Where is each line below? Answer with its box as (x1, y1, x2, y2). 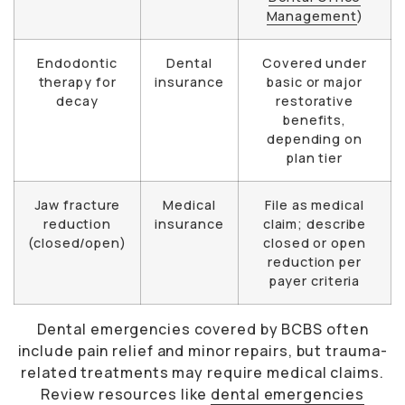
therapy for (38, 73, 117, 91)
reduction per (268, 253, 362, 271)
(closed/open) (28, 234, 127, 252)
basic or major (267, 73, 363, 91)
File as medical (265, 196, 364, 214)
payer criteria (268, 272, 361, 290)
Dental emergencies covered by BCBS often (36, 319, 369, 340)
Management (266, 7, 357, 25)
